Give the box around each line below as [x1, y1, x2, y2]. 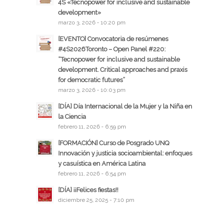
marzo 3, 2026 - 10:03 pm [58, 87, 126, 93]
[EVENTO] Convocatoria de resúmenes [58, 35, 168, 43]
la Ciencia [58, 113, 86, 120]
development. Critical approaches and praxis [58, 66, 187, 73]
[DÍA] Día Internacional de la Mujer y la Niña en [58, 103, 192, 110]
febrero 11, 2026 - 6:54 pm [58, 170, 126, 177]
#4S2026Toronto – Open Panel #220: [58, 45, 166, 53]
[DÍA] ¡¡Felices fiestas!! [58, 186, 118, 194]
